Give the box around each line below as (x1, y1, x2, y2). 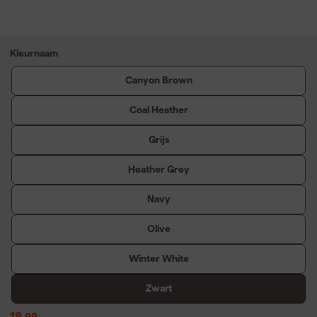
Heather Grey (127, 163, 190, 175)
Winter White (128, 253, 189, 265)
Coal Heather (129, 104, 188, 116)
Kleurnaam (10, 47, 58, 59)
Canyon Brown (125, 74, 192, 86)
